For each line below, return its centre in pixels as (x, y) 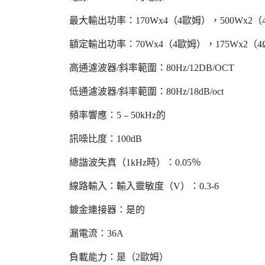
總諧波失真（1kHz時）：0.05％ (135, 162)
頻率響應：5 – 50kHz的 (117, 115)
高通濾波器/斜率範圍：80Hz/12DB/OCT (152, 67)
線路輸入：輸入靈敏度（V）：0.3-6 (144, 186)
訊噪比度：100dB (106, 138)
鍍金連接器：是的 (107, 209)
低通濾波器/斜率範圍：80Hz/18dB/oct (146, 91)
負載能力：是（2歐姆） (119, 257)
